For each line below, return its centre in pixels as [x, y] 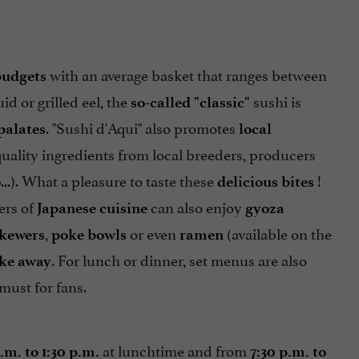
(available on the [277, 233]
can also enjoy [196, 206]
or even [153, 233]
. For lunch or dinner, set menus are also [179, 259]
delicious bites [265, 182]
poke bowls [89, 235]
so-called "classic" [190, 103]
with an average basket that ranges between [186, 74]
